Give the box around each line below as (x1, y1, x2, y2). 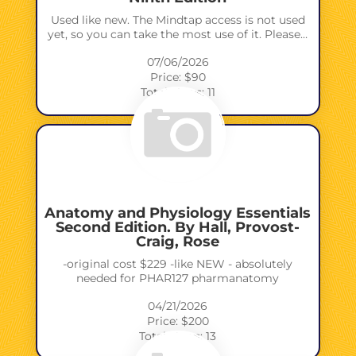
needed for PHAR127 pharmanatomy (76, 271, 280, 286)
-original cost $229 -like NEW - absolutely (63, 257, 293, 272)
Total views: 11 (140, 85, 215, 100)
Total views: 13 (139, 329, 217, 344)
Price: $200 (146, 314, 209, 329)
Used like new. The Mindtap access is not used (50, 13, 305, 28)
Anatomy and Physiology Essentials (44, 204, 311, 222)
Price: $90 (149, 70, 206, 85)
